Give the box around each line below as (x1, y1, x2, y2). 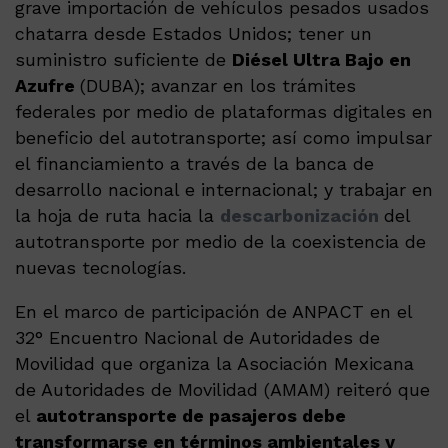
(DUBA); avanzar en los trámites (80, 75, 356, 97)
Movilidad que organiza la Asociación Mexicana (15, 353, 414, 375)
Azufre (15, 75, 80, 97)
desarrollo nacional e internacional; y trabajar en (15, 179, 433, 201)
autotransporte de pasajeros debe (36, 405, 346, 427)
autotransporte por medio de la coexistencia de (15, 231, 426, 253)
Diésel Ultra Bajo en (232, 49, 411, 71)
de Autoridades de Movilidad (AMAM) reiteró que (15, 379, 430, 401)
